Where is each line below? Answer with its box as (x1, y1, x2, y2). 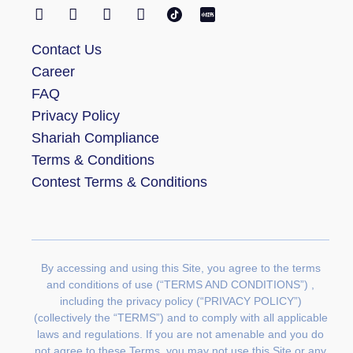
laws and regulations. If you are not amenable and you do (37, 328, 324, 341)
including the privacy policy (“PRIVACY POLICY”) (59, 295, 302, 308)
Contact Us (32, 42, 102, 58)
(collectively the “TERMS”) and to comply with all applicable (33, 311, 328, 325)
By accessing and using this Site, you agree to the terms (40, 262, 321, 275)
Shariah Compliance (32, 130, 159, 147)
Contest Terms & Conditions (32, 174, 207, 191)
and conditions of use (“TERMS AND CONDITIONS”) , (46, 278, 314, 292)
